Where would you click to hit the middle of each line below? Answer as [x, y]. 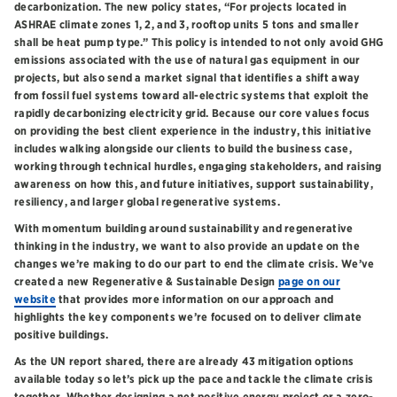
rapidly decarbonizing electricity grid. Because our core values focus [192, 113]
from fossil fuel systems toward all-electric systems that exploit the [192, 96]
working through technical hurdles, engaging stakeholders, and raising [198, 167]
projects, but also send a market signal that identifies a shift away [187, 78]
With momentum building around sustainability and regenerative [184, 229]
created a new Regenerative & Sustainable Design [146, 282]
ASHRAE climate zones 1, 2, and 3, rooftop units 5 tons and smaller [187, 25]
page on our [309, 282]
